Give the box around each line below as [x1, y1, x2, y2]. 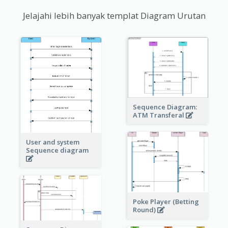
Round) [132, 205, 157, 214]
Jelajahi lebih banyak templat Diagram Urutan [22, 10, 206, 22]
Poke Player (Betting [132, 196, 199, 206]
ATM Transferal [132, 110, 186, 120]
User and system [25, 137, 79, 147]
